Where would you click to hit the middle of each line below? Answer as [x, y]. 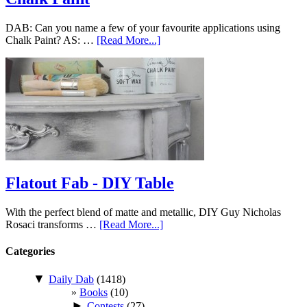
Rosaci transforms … [52, 224]
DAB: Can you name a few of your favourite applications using [143, 27]
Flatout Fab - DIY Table [90, 183]
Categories [30, 251]
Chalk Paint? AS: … [51, 40]
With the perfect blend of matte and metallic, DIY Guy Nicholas [143, 212]
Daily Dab [71, 280]
